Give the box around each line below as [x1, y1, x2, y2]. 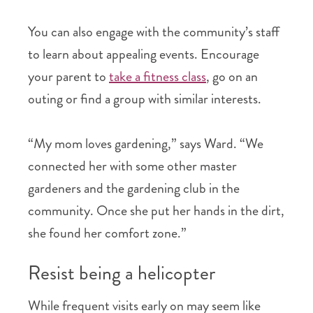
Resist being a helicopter [28, 259, 215, 287]
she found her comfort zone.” [28, 223, 187, 243]
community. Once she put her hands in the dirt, [28, 201, 284, 221]
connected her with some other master [28, 156, 237, 176]
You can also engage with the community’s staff [28, 22, 279, 42]
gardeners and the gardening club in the [28, 178, 240, 198]
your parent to [28, 66, 109, 87]
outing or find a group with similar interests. [28, 89, 261, 109]
